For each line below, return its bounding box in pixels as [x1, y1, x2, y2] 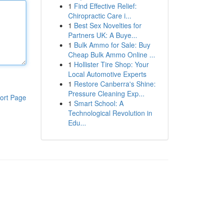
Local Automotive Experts [68, 69, 146, 79]
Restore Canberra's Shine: [73, 79, 156, 89]
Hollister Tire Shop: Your [73, 59, 149, 69]
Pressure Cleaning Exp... [68, 89, 145, 98]
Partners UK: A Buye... [68, 30, 137, 40]
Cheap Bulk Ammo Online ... [68, 50, 155, 59]
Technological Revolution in [68, 108, 152, 118]
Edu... [68, 118, 86, 127]
